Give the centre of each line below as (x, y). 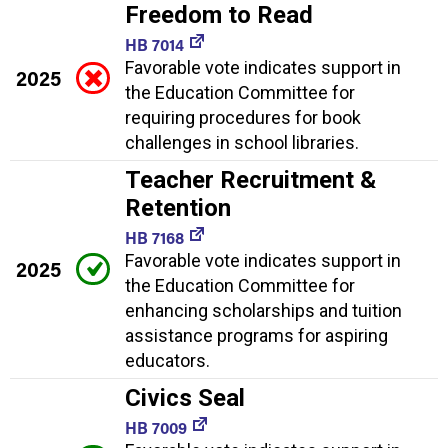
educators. (167, 361)
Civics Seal (185, 398)
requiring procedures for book (243, 118)
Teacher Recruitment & (250, 180)
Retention (178, 208)
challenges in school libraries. (242, 143)
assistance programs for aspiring (256, 336)
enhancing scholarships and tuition (263, 311)
